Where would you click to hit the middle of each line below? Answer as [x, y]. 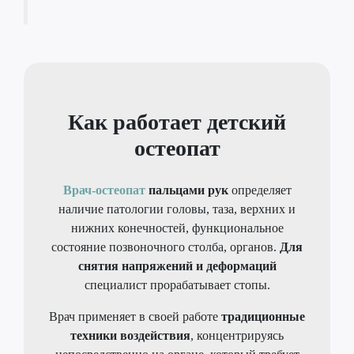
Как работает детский [177, 122]
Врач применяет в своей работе [135, 316]
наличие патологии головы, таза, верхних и [177, 209]
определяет [261, 190]
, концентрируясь [237, 335]
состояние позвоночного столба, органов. [166, 247]
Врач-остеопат [104, 190]
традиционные [263, 316]
